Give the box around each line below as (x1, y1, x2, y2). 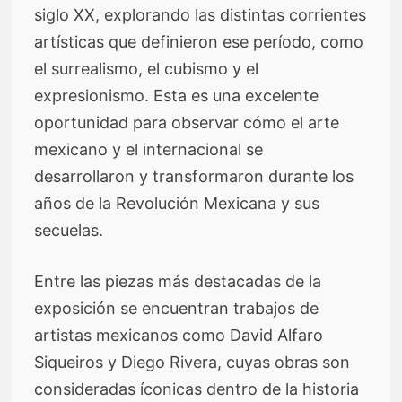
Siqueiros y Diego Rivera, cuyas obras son (34, 352, 351, 371)
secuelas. (34, 220, 104, 240)
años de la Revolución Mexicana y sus (34, 193, 320, 213)
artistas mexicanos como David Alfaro (34, 325, 324, 345)
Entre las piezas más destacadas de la (34, 271, 322, 291)
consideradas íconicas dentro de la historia (34, 379, 360, 398)
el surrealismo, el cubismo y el (34, 58, 259, 78)
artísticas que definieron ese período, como (34, 31, 364, 51)
